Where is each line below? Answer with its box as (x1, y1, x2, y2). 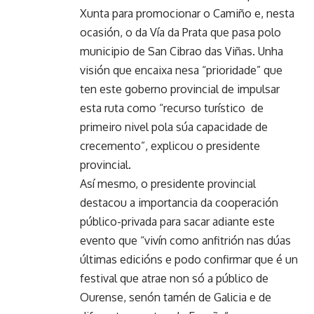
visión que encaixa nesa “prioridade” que (80, 62, 282, 77)
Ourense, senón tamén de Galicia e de (80, 289, 271, 304)
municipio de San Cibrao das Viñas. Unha (80, 43, 283, 58)
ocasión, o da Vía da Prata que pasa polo (80, 25, 281, 39)
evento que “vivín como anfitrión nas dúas (80, 233, 291, 247)
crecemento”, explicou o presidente (80, 138, 260, 153)
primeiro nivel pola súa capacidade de (80, 119, 268, 134)
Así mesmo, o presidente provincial (80, 176, 256, 191)
